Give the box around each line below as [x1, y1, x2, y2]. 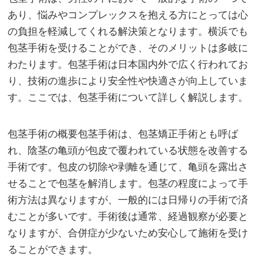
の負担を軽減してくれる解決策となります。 [8, 25, 209, 37]
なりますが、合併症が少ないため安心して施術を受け [8, 227, 249, 239]
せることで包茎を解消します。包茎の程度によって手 [8, 177, 249, 189]
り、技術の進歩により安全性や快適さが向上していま [8, 75, 249, 87]
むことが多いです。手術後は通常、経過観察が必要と [8, 210, 249, 222]
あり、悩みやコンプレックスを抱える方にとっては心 [8, 9, 249, 21]
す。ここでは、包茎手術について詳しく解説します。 [8, 91, 249, 103]
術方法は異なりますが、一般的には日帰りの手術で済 [8, 194, 249, 206]
